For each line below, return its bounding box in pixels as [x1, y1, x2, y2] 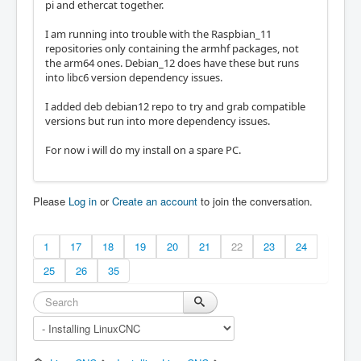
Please [33, 193, 68, 210]
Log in [68, 193, 97, 210]
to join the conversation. [197, 193, 313, 210]
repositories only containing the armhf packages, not [45, 41, 299, 56]
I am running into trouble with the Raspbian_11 [45, 27, 272, 42]
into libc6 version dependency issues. [45, 70, 222, 85]
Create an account [112, 193, 197, 210]
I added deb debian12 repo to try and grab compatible [45, 99, 305, 114]
